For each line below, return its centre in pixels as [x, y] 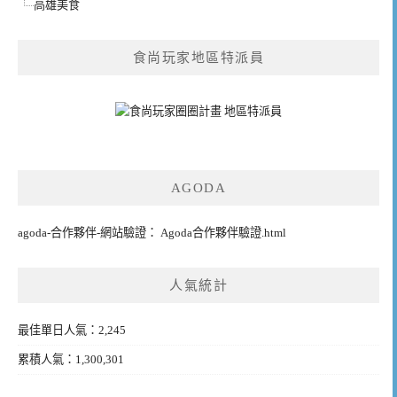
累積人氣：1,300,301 [71, 360]
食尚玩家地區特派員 [198, 57]
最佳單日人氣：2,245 [72, 331]
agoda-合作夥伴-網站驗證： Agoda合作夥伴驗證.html [152, 232]
